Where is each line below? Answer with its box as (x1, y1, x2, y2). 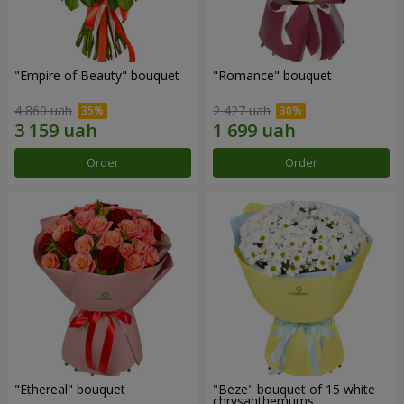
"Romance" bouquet (213, 67, 332, 85)
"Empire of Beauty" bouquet (14, 67, 179, 85)
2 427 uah (213, 102, 271, 120)
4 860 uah (14, 102, 72, 120)
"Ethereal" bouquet (14, 381, 125, 399)
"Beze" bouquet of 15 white (213, 381, 375, 399)
